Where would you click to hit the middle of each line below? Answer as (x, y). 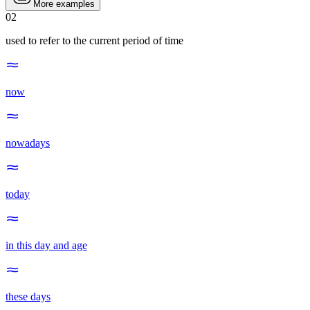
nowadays (28, 143)
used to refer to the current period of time (94, 41)
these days (28, 297)
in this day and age (46, 246)
